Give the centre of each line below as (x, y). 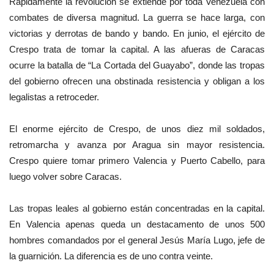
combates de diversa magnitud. (76, 18)
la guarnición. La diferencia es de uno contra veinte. (111, 256)
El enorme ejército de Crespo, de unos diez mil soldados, (137, 129)
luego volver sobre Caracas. (65, 177)
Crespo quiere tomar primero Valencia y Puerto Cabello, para (137, 161)
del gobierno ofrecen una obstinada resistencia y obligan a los (137, 81)
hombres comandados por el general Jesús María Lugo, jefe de (137, 240)
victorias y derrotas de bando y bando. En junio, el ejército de (137, 34)
